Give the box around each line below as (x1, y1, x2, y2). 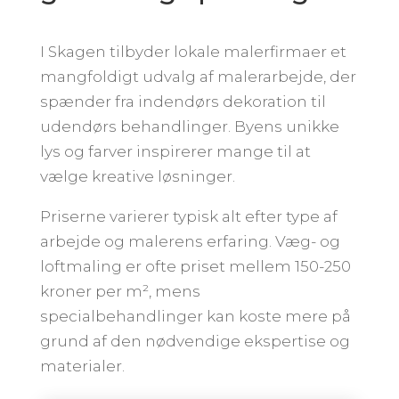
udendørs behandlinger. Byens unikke (39, 117, 339, 135)
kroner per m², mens (39, 281, 200, 300)
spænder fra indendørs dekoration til (39, 92, 326, 110)
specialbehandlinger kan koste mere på (39, 306, 351, 325)
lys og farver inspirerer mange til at (39, 142, 311, 160)
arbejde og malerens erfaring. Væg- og (39, 232, 340, 250)
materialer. (39, 356, 125, 375)
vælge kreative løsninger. (39, 167, 235, 185)
